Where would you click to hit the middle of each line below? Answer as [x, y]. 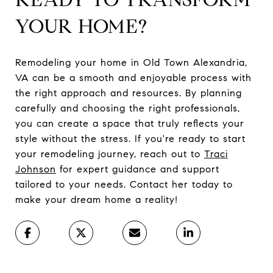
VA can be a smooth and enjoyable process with [133, 77]
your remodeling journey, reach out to [110, 154]
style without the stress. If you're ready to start [130, 138]
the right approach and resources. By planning [129, 93]
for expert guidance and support [138, 169]
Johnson [36, 169]
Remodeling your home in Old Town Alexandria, [131, 62]
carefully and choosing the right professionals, [128, 108]
